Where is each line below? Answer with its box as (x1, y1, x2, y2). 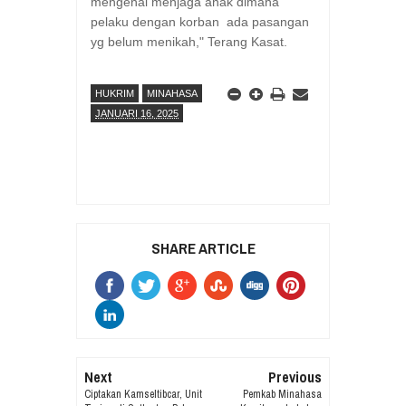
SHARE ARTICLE (151, 237, 256, 258)
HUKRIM (95, 87, 134, 99)
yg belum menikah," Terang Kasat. (91, 34, 287, 49)
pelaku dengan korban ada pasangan (91, 14, 309, 29)
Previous (267, 366, 322, 387)
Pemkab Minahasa (242, 386, 322, 401)
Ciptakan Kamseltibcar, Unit (84, 386, 203, 401)
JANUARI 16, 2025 (95, 107, 179, 119)
